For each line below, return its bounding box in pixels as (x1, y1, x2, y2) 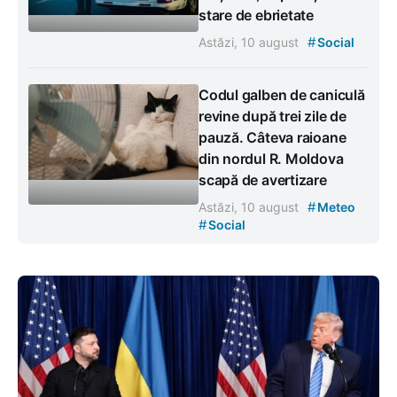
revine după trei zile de (198, 107, 346, 126)
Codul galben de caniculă (198, 86, 365, 105)
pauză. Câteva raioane (198, 128, 346, 147)
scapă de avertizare (198, 171, 327, 190)
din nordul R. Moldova (198, 150, 344, 168)
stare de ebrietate (198, 6, 314, 25)
